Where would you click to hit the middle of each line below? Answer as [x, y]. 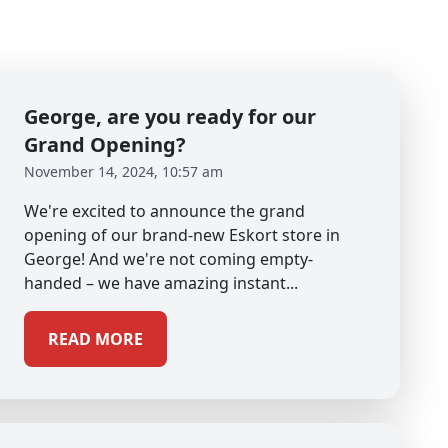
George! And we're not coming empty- [168, 259]
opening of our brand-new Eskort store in [182, 235]
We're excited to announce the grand [164, 211]
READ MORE [95, 339]
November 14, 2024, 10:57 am [123, 171]
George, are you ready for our [170, 116]
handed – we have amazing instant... [161, 283]
